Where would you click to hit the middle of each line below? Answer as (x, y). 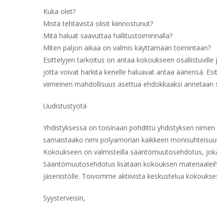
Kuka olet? (59, 11)
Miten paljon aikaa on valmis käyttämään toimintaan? (127, 48)
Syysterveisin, (64, 198)
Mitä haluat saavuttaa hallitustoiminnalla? (108, 36)
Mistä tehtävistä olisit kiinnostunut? (98, 23)
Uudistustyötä (65, 106)
